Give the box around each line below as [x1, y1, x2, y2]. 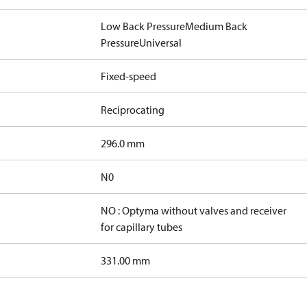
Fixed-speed [101, 69, 157, 83]
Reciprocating [101, 103, 165, 116]
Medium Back [185, 19, 248, 33]
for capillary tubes [101, 220, 183, 234]
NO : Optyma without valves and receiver [101, 204, 287, 217]
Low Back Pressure [101, 19, 186, 33]
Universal [139, 36, 182, 49]
